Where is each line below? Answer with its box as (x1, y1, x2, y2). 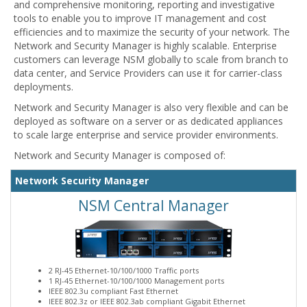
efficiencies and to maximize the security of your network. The (14, 25, 290, 39)
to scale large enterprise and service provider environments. (14, 128, 278, 142)
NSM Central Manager (78, 196, 229, 216)
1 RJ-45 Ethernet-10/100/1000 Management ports (49, 275, 224, 286)
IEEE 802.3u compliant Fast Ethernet (49, 286, 178, 297)
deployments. (14, 80, 73, 94)
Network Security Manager (15, 174, 149, 188)
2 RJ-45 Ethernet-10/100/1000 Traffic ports (49, 265, 199, 276)
